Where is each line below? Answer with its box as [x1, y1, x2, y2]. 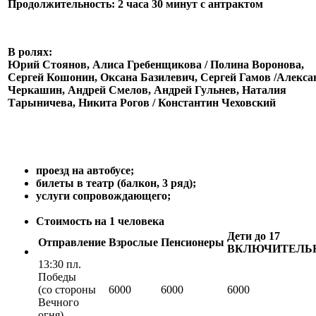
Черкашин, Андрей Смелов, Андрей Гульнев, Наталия [8, 84, 286, 97]
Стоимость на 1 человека [36, 214, 164, 227]
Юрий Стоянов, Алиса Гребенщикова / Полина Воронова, [8, 59, 304, 71]
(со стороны [38, 283, 96, 296]
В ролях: [8, 46, 52, 59]
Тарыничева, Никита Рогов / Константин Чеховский [8, 97, 276, 109]
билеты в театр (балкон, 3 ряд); [36, 176, 196, 189]
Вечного [38, 296, 79, 308]
